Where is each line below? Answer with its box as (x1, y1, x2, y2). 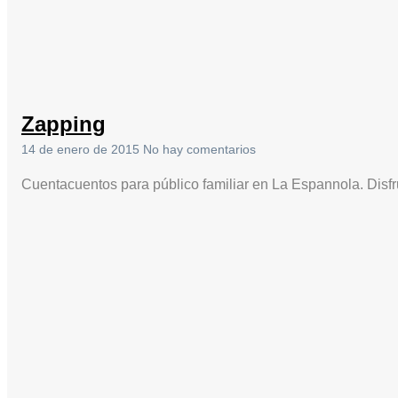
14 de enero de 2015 (21, 142, 143, 157)
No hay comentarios (143, 142, 256, 157)
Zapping (21, 112, 106, 137)
